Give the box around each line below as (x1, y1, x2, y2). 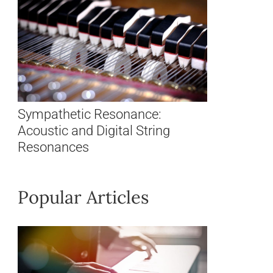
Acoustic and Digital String (18, 123, 171, 138)
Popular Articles (18, 186, 149, 208)
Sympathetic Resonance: (18, 107, 162, 122)
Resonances (18, 140, 90, 155)
